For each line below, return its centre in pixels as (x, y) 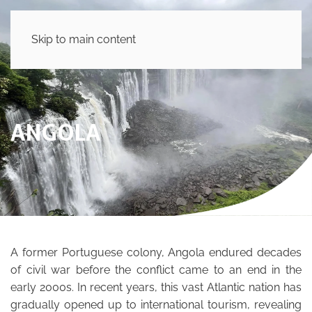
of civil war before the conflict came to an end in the (156, 270)
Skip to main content (84, 39)
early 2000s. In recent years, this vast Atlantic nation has (156, 287)
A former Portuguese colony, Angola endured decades (156, 252)
